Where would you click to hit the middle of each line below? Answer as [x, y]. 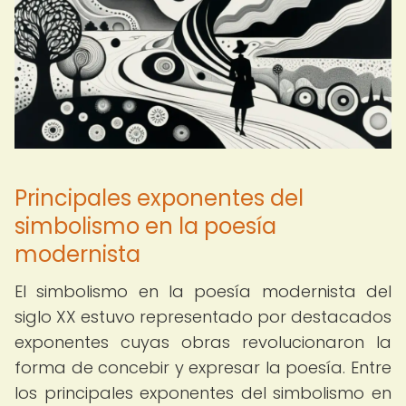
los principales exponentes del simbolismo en [203, 393]
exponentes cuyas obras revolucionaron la [203, 342]
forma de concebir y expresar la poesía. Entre [203, 367]
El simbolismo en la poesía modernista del [203, 291]
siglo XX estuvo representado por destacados [203, 317]
